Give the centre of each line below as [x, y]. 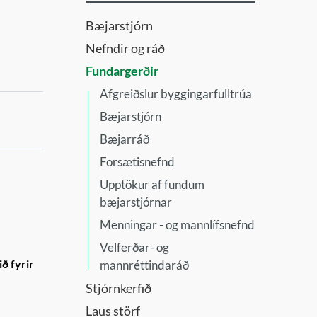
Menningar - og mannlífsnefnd [177, 225]
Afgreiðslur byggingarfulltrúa [176, 94]
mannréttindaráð [144, 265]
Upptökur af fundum [152, 184]
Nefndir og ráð [125, 48]
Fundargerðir [122, 71]
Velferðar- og [134, 247]
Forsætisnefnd [137, 162]
